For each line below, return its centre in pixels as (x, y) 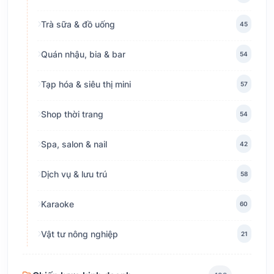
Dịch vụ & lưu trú (74, 174)
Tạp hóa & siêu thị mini (86, 84)
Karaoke (57, 204)
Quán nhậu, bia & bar (83, 54)
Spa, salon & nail (74, 144)
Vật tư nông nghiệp (80, 234)
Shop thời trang (72, 114)
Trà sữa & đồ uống (78, 24)
